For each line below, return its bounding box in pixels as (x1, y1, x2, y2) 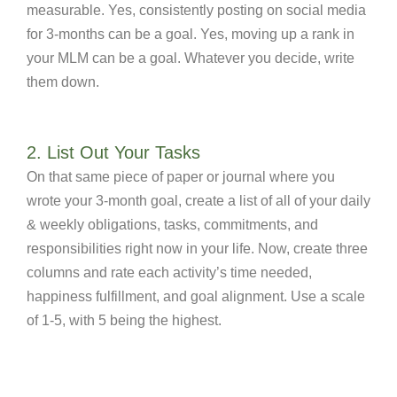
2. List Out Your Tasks (27, 143, 200, 162)
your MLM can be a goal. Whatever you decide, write (27, 51, 354, 66)
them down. (27, 74, 99, 90)
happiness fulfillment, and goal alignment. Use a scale (27, 289, 365, 304)
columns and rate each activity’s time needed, (27, 265, 312, 280)
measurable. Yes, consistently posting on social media (27, 3, 366, 18)
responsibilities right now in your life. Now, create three (27, 241, 368, 256)
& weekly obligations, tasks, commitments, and (27, 217, 318, 232)
